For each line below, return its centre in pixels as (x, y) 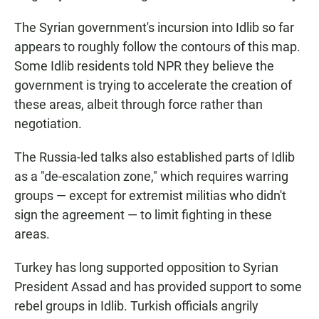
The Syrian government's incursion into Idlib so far (154, 28)
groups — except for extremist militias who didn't (150, 196)
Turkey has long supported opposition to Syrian (146, 268)
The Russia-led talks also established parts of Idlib (155, 157)
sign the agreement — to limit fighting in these (143, 215)
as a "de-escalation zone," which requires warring (151, 177)
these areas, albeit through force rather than (138, 105)
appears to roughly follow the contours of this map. (157, 47)
